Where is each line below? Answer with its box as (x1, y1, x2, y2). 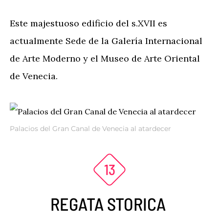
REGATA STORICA (50, 193, 169, 214)
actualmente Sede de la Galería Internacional (10, 35, 202, 46)
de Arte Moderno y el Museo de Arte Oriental (10, 53, 200, 64)
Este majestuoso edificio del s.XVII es (10, 18, 167, 29)
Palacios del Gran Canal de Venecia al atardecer (10, 124, 171, 133)
